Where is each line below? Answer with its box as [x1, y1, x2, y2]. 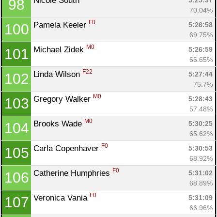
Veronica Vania [33, 193, 90, 202]
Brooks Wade [33, 119, 84, 128]
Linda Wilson [33, 69, 82, 79]
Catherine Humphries [33, 168, 112, 178]
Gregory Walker [33, 94, 93, 104]
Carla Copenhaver [33, 143, 101, 153]
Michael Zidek [33, 45, 86, 54]
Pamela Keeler [33, 20, 89, 30]
